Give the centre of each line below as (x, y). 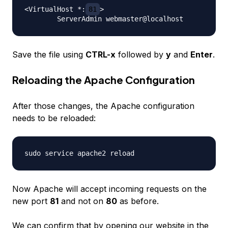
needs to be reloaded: (54, 118)
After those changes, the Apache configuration (103, 106)
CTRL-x (101, 54)
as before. (138, 201)
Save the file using (49, 54)
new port (31, 201)
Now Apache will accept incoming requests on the (109, 189)
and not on (82, 201)
